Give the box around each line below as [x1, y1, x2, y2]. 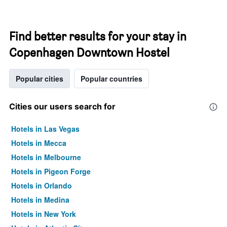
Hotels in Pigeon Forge [11, 166, 91, 176]
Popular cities [16, 73, 63, 84]
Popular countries [81, 73, 142, 84]
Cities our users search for [9, 101, 116, 111]
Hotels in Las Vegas [11, 124, 80, 134]
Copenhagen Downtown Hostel [9, 45, 170, 60]
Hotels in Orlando [11, 180, 72, 191]
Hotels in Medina [11, 195, 69, 205]
